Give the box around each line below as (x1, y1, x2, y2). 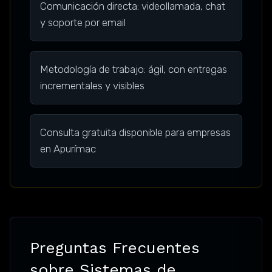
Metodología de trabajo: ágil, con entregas (40, 63, 227, 76)
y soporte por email (40, 16, 126, 29)
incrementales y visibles (40, 80, 144, 92)
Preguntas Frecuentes (30, 239, 200, 257)
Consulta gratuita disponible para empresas (40, 126, 231, 139)
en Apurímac (40, 143, 96, 155)
